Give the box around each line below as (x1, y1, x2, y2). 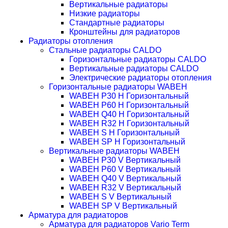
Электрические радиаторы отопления (69, 73, 212, 82)
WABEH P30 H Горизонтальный (69, 92, 189, 100)
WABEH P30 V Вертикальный (69, 156, 181, 164)
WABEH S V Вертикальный (69, 192, 172, 201)
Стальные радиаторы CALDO (49, 46, 161, 54)
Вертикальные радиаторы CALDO (69, 64, 198, 73)
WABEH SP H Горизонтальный (69, 137, 185, 146)
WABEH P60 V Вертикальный (69, 165, 181, 174)
